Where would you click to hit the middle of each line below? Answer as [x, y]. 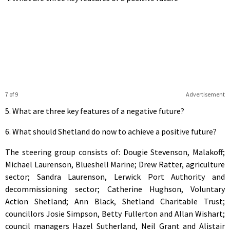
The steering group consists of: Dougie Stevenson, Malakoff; [115, 152]
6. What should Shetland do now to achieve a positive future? [111, 131]
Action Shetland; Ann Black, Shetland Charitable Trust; [115, 201]
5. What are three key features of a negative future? [95, 111]
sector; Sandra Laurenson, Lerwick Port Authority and [115, 176]
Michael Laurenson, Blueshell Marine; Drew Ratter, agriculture [115, 164]
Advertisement [205, 94]
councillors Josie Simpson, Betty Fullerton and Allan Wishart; [115, 213]
